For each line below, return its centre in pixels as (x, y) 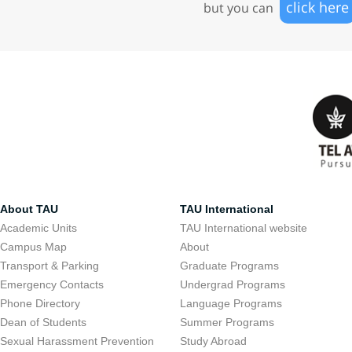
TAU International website (244, 228)
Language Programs (231, 303)
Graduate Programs (230, 266)
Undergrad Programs (233, 284)
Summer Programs (227, 322)
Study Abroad (214, 341)
